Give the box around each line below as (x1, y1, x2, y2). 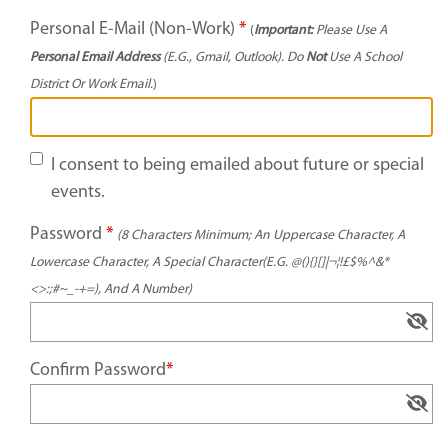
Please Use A (313, 24, 387, 37)
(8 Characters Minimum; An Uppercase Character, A (117, 229, 405, 242)
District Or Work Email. (30, 78, 153, 91)
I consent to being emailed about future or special (51, 156, 424, 175)
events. (51, 183, 105, 202)
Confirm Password (30, 361, 166, 380)
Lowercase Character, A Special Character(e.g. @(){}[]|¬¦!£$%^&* (30, 256, 389, 269)
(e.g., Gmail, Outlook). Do (160, 51, 306, 64)
